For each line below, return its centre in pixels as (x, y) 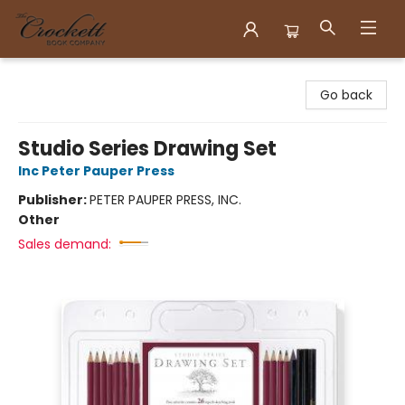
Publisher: (54, 200)
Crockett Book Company (92, 75)
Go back (346, 95)
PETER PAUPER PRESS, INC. (165, 200)
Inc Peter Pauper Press (96, 171)
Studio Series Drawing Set (147, 149)
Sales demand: (65, 244)
